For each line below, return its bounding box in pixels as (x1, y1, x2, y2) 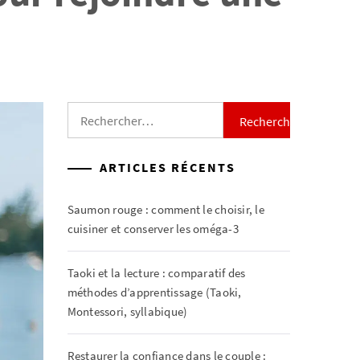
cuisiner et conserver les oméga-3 (67, 221, 239, 236)
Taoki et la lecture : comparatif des (67, 265, 246, 280)
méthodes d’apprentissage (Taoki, (67, 284, 242, 300)
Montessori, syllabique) (67, 304, 188, 319)
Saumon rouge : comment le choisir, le (67, 202, 264, 217)
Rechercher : (66, 103, 131, 118)
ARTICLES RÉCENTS (99, 159, 235, 175)
